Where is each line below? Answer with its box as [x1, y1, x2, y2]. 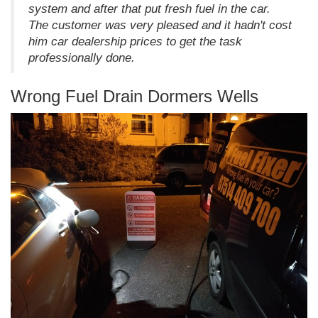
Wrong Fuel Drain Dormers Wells [11, 87, 258, 106]
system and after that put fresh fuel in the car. [28, 2, 270, 16]
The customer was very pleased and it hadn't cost [28, 18, 292, 33]
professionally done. [28, 51, 135, 65]
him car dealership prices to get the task [28, 35, 242, 49]
